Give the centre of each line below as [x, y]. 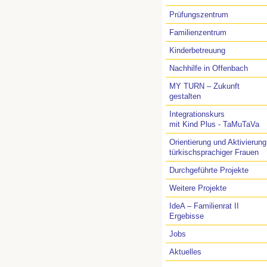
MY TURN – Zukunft [204, 86]
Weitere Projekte [198, 188]
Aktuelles [185, 252]
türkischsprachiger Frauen [214, 152]
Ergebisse [187, 216]
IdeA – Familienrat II [204, 206]
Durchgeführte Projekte [209, 170]
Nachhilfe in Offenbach [209, 68]
